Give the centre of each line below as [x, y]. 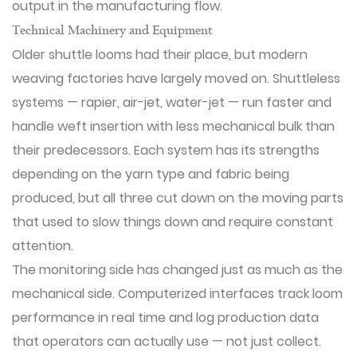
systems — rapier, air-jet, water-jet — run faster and [172, 102]
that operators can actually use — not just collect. [167, 341]
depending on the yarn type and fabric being [151, 174]
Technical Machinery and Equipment [112, 31]
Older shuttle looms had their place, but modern [160, 55]
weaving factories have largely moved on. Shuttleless [176, 78]
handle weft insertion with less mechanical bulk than [173, 126]
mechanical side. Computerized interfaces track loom [177, 294]
